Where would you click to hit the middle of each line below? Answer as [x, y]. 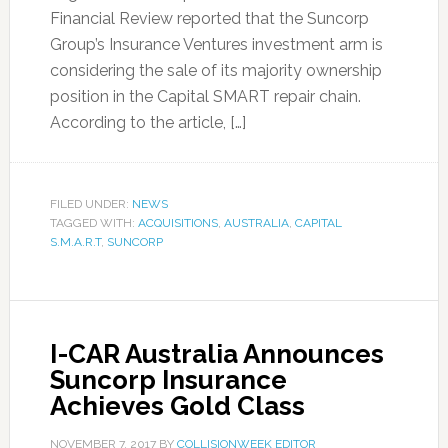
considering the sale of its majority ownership [215, 70]
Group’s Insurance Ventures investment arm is [216, 44]
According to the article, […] [147, 122]
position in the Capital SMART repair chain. [205, 96]
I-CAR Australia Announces [216, 354]
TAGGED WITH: [93, 223]
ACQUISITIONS [177, 223]
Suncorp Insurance [168, 380]
